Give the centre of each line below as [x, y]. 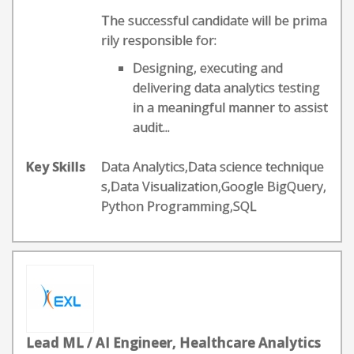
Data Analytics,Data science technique [213, 167]
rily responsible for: [159, 40]
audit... [151, 127]
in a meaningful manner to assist [230, 107]
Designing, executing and [208, 68]
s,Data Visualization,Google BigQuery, [214, 186]
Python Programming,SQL [179, 206]
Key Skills [56, 167]
